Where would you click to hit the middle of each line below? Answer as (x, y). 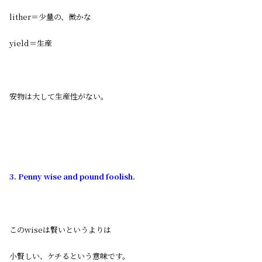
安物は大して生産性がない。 (59, 96)
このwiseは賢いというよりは (60, 229)
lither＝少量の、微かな (50, 16)
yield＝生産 (31, 43)
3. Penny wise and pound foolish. (72, 176)
